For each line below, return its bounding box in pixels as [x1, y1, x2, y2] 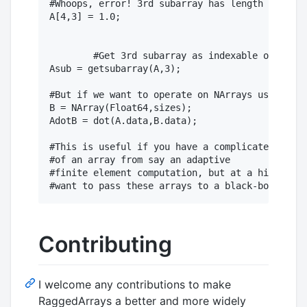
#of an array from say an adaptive [49, 153, 230, 165]
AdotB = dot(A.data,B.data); [49, 114, 197, 126]
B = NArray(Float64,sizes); [49, 101, 192, 113]
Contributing [38, 230, 172, 258]
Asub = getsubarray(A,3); [49, 62, 181, 74]
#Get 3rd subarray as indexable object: [49, 49, 93, 61]
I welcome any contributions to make [38, 278, 231, 292]
